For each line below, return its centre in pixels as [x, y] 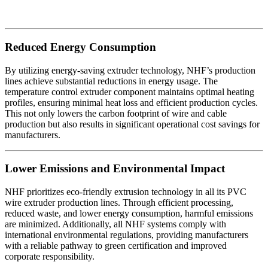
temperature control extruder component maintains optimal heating [130, 92]
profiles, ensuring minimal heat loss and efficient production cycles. [131, 102]
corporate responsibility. [50, 257]
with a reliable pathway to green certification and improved [116, 246]
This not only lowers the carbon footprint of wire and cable [116, 113]
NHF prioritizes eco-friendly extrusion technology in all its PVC [126, 192]
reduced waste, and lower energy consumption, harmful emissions [129, 214]
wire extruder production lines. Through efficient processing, [119, 203]
